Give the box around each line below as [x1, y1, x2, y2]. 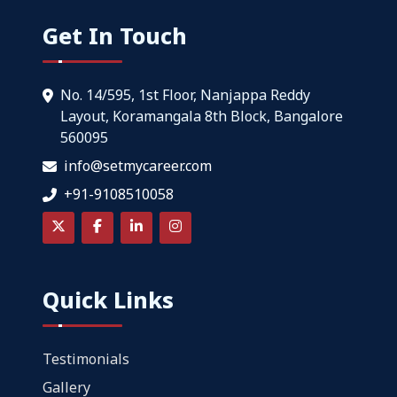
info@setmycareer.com [64, 155, 212, 175]
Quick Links [43, 284, 174, 315]
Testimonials [43, 348, 129, 369]
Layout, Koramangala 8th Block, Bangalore [60, 105, 343, 126]
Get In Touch [43, 19, 187, 51]
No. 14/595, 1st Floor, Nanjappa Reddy [60, 84, 310, 105]
